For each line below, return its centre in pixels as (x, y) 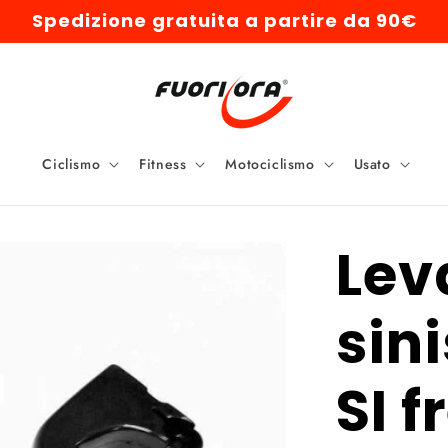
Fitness (163, 164)
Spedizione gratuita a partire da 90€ (224, 20)
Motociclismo (270, 164)
